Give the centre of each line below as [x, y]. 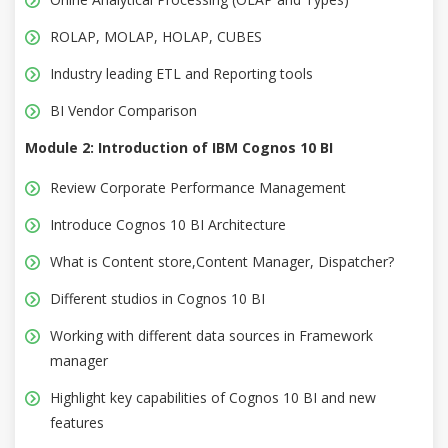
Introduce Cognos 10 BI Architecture [168, 225]
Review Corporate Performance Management [198, 188]
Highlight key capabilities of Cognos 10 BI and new [213, 398]
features [77, 423]
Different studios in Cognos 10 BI [157, 299]
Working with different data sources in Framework [211, 336]
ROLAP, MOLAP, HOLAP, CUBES [156, 37]
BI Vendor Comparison [123, 111]
